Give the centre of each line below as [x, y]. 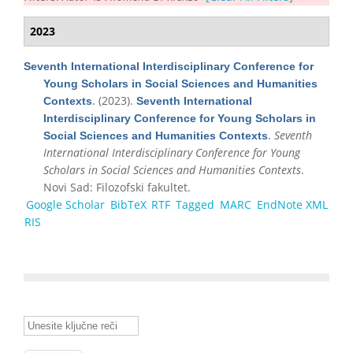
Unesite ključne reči [75, 322]
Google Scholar [65, 204]
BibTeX [128, 204]
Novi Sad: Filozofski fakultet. [117, 187]
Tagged [195, 204]
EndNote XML [292, 204]
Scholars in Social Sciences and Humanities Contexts [172, 169]
